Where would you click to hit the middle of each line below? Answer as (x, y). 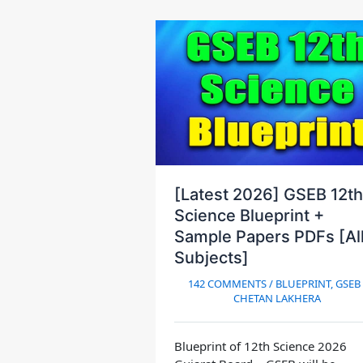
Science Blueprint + (249, 215)
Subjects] (211, 257)
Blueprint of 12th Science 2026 (260, 346)
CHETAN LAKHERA (277, 298)
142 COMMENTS (227, 283)
